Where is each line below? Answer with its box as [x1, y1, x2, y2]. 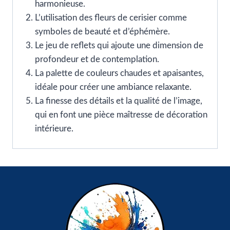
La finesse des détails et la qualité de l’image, [34, 96, 202, 105]
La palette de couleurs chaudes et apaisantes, [34, 68, 204, 78]
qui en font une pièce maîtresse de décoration [34, 110, 207, 119]
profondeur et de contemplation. [34, 54, 159, 64]
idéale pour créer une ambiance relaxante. [34, 82, 191, 91]
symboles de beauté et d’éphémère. [34, 27, 170, 36]
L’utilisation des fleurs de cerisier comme [34, 13, 187, 22]
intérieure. [34, 124, 73, 133]
